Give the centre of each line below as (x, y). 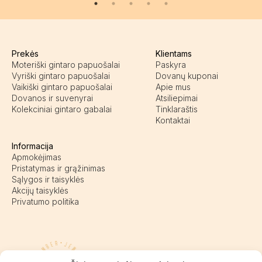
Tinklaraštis (176, 109)
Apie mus (173, 87)
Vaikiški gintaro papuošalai (62, 87)
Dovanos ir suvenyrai (52, 98)
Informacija (32, 146)
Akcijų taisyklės (40, 191)
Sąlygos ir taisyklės (48, 180)
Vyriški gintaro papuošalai (61, 76)
